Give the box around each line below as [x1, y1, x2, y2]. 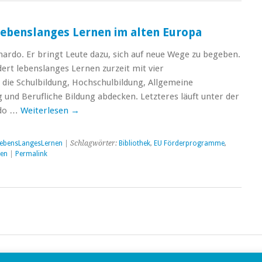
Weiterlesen [20, 105, 71, 116]
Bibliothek [118, 139, 150, 147]
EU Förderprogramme [153, 139, 225, 147]
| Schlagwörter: [62, 139, 119, 147]
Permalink [15, 150, 47, 158]
